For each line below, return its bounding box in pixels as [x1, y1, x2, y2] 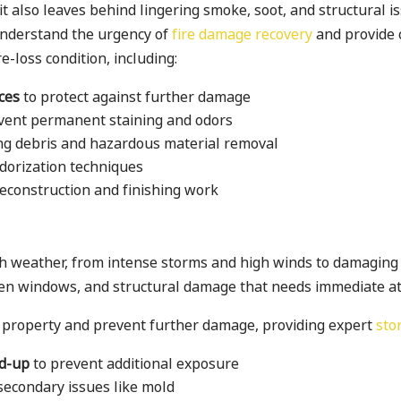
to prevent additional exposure [30, 354, 240, 373]
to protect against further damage [20, 87, 252, 107]
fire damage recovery [172, 24, 313, 44]
